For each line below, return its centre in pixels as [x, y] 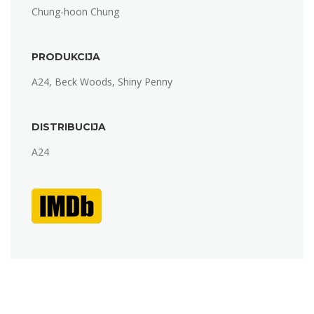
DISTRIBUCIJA [69, 127]
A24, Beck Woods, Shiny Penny [102, 82]
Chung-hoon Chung [75, 12]
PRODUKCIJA [66, 57]
